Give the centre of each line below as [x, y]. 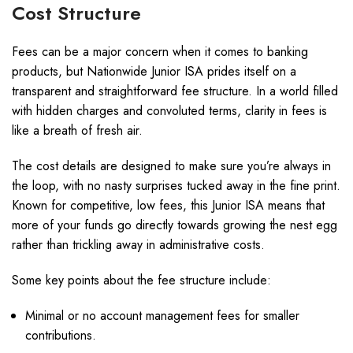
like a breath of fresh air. [77, 130]
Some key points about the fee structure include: [141, 280]
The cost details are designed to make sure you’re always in [171, 166]
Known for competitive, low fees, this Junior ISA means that [168, 205]
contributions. [61, 335]
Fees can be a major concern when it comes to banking [160, 52]
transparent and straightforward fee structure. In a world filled [175, 91]
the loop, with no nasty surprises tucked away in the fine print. [176, 186]
